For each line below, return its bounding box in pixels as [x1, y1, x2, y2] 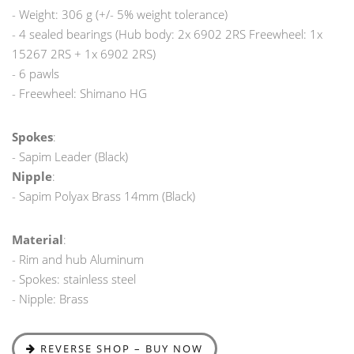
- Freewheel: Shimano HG [12, 85, 147, 101]
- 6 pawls [12, 65, 59, 81]
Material [12, 231, 63, 247]
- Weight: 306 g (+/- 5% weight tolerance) [12, 6, 228, 22]
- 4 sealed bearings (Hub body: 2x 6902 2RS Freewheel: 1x [12, 25, 322, 42]
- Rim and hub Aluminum [12, 250, 144, 267]
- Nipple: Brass [12, 290, 88, 307]
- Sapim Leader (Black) [12, 148, 128, 164]
